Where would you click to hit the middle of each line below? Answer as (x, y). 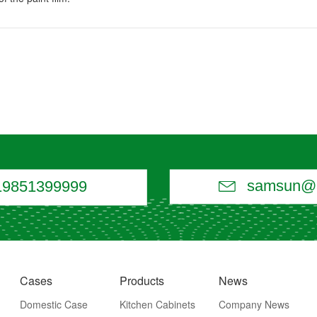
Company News (254, 305)
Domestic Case (54, 305)
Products (142, 281)
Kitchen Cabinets (157, 305)
